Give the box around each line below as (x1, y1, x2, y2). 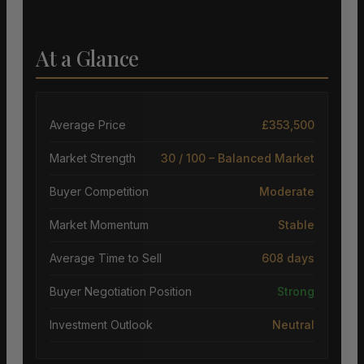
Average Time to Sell (50, 251, 162, 266)
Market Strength (50, 151, 136, 166)
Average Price (50, 118, 126, 132)
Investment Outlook (50, 318, 153, 332)
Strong (277, 284, 314, 299)
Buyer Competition (50, 184, 149, 199)
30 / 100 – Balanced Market (161, 151, 314, 166)
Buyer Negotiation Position (50, 284, 192, 299)
